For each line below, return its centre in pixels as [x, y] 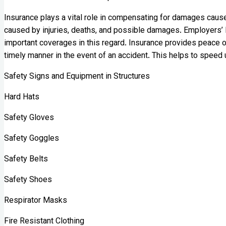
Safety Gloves [29, 118]
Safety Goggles [32, 139]
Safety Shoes [28, 180]
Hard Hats [22, 97]
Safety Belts [26, 159]
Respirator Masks [36, 201]
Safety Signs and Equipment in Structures [77, 77]
